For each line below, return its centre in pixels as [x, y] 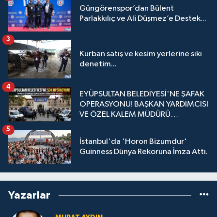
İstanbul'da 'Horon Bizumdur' [133, 142]
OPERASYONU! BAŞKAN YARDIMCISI [144, 104]
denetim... [98, 64]
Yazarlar [29, 195]
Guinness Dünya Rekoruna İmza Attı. [144, 152]
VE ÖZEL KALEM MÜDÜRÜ [125, 114]
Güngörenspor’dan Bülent [127, 8]
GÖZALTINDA [104, 124]
